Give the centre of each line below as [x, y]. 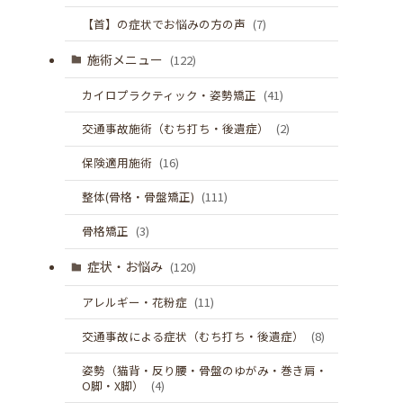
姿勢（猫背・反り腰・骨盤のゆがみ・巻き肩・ [204, 370]
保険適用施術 [118, 163]
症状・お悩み [126, 266]
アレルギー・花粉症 [135, 301]
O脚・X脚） [114, 385]
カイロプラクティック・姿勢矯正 [170, 94]
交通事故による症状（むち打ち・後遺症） [194, 336]
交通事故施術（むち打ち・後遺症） [176, 129]
